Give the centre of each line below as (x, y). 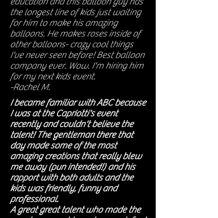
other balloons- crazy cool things (71, 44)
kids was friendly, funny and (63, 188)
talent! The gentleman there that (71, 135)
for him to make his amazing (64, 23)
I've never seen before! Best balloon (77, 55)
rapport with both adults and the (71, 178)
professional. (34, 199)
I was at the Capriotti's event (64, 113)
